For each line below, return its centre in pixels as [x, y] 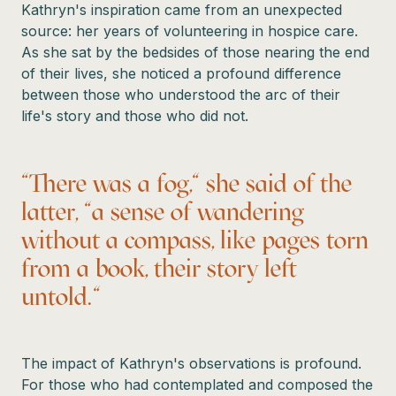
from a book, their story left [160, 267]
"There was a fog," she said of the [187, 183]
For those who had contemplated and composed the [197, 384]
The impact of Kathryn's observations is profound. [191, 363]
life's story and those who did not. [135, 115]
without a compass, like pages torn [195, 239]
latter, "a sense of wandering [163, 211]
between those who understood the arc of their [181, 94]
